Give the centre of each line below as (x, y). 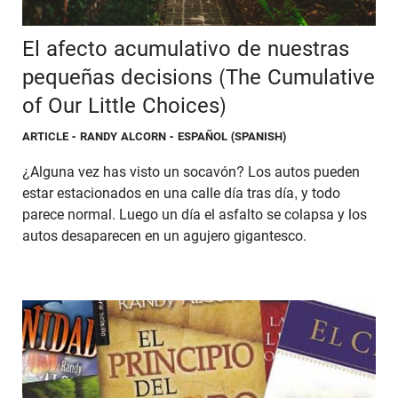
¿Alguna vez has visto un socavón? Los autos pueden (191, 172)
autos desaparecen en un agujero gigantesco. (164, 236)
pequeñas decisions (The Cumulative (199, 78)
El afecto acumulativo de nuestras (186, 49)
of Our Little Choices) (124, 106)
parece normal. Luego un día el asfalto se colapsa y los (195, 215)
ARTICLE (46, 137)
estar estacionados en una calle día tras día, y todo (181, 194)
